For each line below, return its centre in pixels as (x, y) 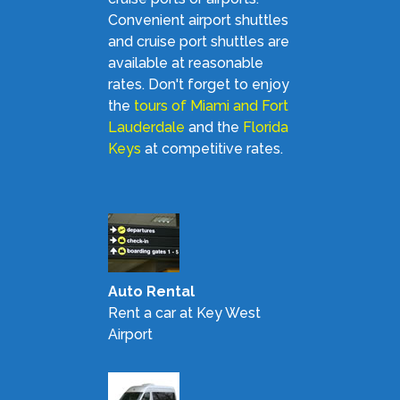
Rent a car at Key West (184, 313)
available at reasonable (185, 63)
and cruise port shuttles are (198, 42)
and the (213, 128)
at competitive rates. (212, 149)
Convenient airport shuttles (198, 21)
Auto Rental (151, 292)
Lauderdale (146, 128)
